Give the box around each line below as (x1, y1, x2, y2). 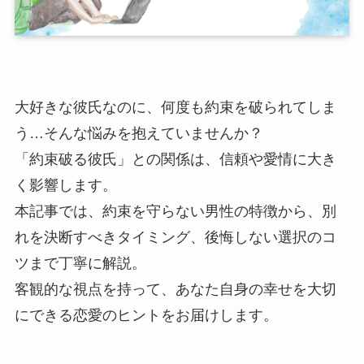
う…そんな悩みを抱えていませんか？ (14, 124, 263, 141)
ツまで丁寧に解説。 (14, 254, 146, 271)
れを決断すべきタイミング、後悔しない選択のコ (14, 228, 336, 245)
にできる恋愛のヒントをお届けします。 (14, 306, 278, 323)
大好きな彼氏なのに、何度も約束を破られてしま (14, 98, 336, 115)
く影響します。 (14, 176, 117, 193)
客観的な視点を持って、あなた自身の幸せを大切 (14, 280, 336, 297)
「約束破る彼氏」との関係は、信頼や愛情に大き (14, 150, 336, 167)
